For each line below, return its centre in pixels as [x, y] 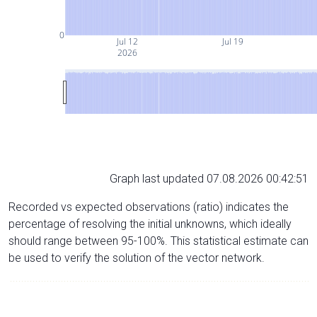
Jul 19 [232, 41]
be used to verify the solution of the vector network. [137, 258]
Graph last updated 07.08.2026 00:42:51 [209, 178]
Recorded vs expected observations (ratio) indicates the [149, 207]
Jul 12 [127, 41]
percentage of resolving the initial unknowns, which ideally [150, 224]
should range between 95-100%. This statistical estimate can [158, 241]
